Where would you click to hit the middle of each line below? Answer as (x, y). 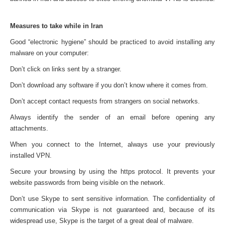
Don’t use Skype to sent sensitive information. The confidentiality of (113, 199)
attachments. (29, 128)
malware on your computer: (49, 53)
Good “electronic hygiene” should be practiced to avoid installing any (113, 42)
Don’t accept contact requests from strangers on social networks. (105, 101)
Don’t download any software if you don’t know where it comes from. (109, 85)
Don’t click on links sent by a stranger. (66, 69)
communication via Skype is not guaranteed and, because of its (113, 210)
